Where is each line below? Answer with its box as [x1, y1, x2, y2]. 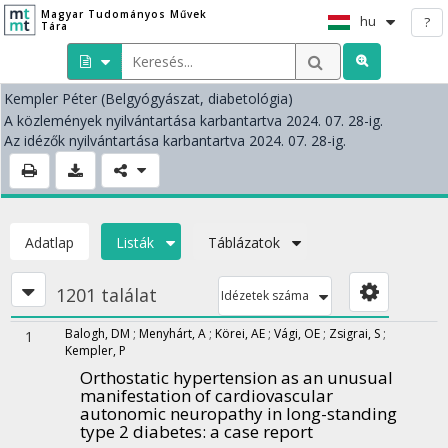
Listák [116, 233, 154, 252]
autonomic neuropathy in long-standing [80, 402, 397, 425]
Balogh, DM [65, 325, 130, 342]
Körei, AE [215, 325, 265, 342]
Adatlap [25, 233, 74, 252]
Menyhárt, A [139, 325, 206, 342]
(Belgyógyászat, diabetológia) [101, 89, 293, 108]
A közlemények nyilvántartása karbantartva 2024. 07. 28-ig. [4, 111, 383, 130]
